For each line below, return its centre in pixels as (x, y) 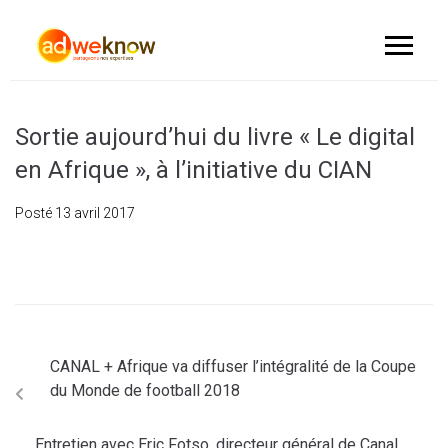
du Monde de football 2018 (145, 390)
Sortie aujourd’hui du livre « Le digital (215, 137)
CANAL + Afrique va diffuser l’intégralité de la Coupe (233, 366)
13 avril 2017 (95, 213)
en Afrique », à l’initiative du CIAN (193, 170)
